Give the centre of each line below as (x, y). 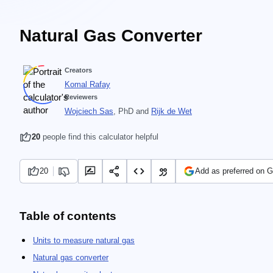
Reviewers (81, 97)
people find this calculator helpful (99, 137)
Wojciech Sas (89, 111)
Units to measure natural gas (84, 240)
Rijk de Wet (172, 111)
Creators (78, 70)
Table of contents (68, 216)
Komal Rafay (87, 84)
